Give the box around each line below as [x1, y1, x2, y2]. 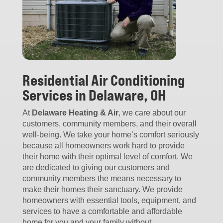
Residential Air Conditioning [22, 71, 185, 90]
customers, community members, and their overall [22, 119, 197, 128]
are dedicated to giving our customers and [22, 163, 170, 172]
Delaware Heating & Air [31, 109, 118, 117]
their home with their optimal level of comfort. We [22, 152, 193, 161]
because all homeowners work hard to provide [22, 141, 185, 150]
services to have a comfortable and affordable [22, 207, 182, 216]
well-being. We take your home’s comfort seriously [22, 130, 199, 139]
